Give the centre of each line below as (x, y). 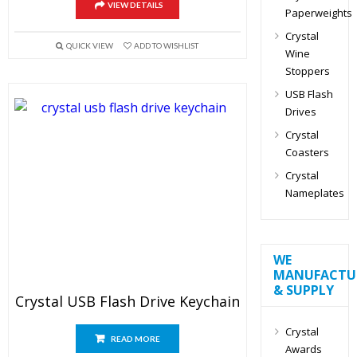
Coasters (307, 152)
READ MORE (135, 339)
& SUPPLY (303, 290)
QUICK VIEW (89, 45)
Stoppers (307, 71)
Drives (300, 112)
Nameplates (314, 193)
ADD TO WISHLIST (166, 45)
